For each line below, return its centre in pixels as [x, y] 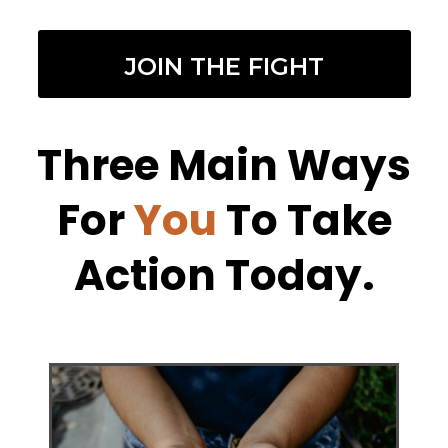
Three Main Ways [224, 166]
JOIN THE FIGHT [224, 67]
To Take [308, 221]
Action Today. [224, 276]
